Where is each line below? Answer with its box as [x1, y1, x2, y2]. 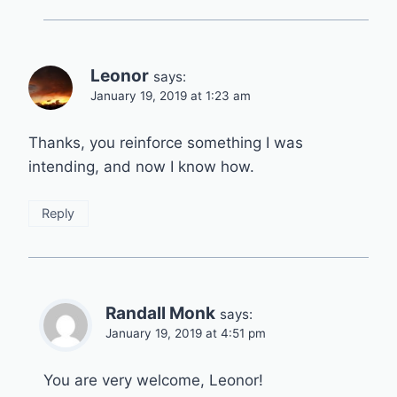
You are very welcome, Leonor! [43, 371, 263, 390]
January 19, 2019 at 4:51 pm [105, 326, 266, 341]
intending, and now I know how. [28, 158, 254, 176]
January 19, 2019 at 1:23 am [90, 89, 251, 104]
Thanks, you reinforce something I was [28, 134, 303, 152]
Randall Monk [105, 303, 215, 324]
